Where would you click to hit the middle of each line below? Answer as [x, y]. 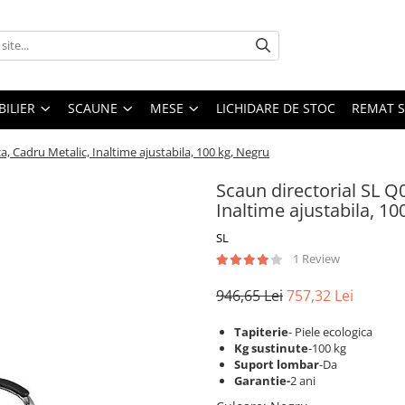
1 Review [316, 259]
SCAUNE [93, 108]
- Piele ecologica [330, 332]
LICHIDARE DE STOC [276, 108]
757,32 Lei [320, 296]
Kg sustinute [271, 348]
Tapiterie [261, 332]
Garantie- [262, 381]
